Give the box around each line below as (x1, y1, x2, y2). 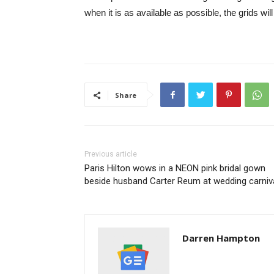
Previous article (84, 150, 137, 159)
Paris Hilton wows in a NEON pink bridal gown (84, 163, 265, 174)
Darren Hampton (182, 232, 260, 245)
